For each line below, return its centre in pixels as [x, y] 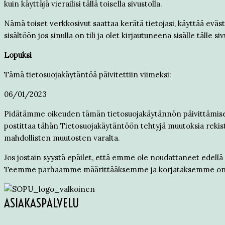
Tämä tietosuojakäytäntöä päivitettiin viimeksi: [88, 75]
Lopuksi [18, 55]
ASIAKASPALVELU [41, 203]
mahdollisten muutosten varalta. [62, 138]
